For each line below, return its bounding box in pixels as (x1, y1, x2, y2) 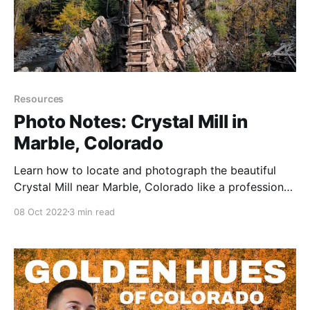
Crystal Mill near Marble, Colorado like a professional (14, 179, 293, 194)
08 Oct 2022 (14, 206, 68, 217)
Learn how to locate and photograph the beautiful (14, 163, 276, 177)
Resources (14, 92, 64, 104)
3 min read (69, 206, 115, 217)
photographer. (14, 196, 88, 210)
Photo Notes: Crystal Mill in (14, 110, 248, 132)
